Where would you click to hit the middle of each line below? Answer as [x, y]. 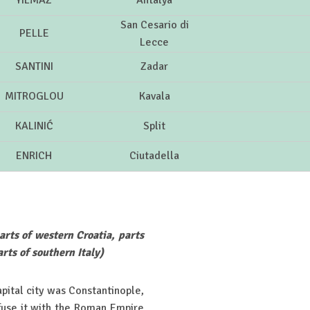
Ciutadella [154, 156]
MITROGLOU [34, 97]
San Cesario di [154, 25]
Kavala [154, 97]
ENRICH [34, 156]
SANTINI [34, 67]
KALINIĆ [34, 126]
